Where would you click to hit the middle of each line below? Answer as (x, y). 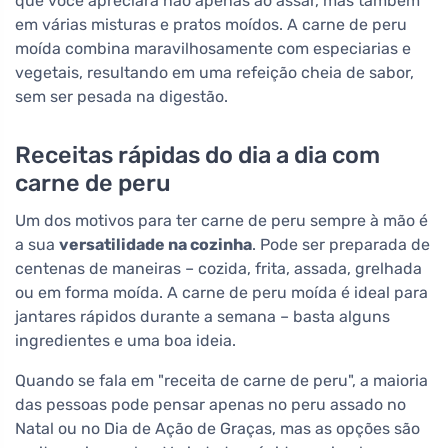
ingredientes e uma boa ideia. (125, 341)
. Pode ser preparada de (341, 245)
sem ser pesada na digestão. (121, 97)
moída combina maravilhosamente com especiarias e (213, 49)
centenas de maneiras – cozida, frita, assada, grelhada (218, 269)
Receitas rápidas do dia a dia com (197, 155)
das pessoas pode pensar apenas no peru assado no (210, 405)
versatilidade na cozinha (155, 245)
